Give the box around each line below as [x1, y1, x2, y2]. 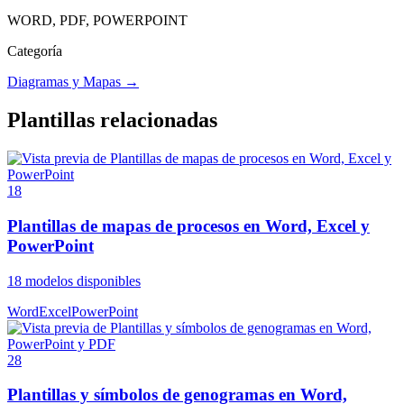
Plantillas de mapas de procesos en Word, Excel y [7, 216, 370, 235]
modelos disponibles [22, 272, 141, 289]
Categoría [7, 43, 62, 60]
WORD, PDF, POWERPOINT [7, 13, 188, 29]
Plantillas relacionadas [7, 108, 217, 133]
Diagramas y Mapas [7, 74, 121, 90]
